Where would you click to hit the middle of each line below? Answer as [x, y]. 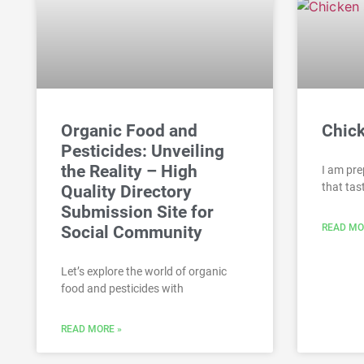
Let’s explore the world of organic [144, 271]
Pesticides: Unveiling [143, 151]
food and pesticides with [122, 288]
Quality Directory [126, 191]
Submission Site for [137, 212]
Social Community [132, 232]
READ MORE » [91, 329]
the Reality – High [129, 171]
